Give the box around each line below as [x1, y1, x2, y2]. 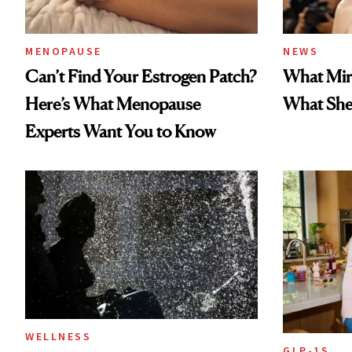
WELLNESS [25, 328, 91, 343]
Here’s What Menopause [25, 93, 200, 115]
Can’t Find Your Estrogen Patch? [25, 66, 256, 87]
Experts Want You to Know [25, 121, 216, 142]
